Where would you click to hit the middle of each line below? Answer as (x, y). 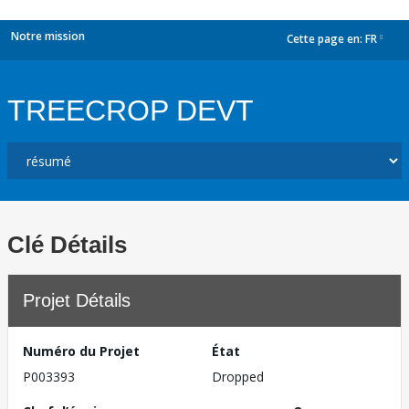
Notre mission (48, 36)
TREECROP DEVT (131, 110)
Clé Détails (67, 245)
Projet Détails (77, 300)
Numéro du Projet (81, 351)
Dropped (238, 377)
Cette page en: (326, 39)
